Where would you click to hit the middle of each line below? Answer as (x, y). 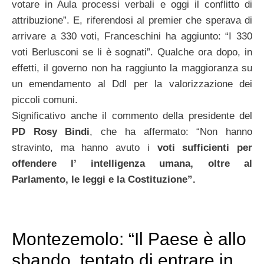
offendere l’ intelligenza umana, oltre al (132, 164)
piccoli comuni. (45, 100)
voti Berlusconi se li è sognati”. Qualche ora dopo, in (132, 52)
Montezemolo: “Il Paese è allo (129, 239)
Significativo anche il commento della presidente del (132, 116)
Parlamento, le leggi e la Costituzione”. (104, 180)
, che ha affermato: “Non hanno (171, 132)
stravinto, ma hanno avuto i (85, 148)
